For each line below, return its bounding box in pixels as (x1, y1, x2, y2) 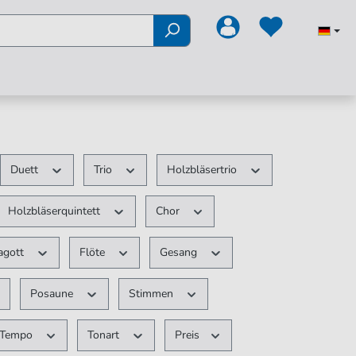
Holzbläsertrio (167, 162, 241, 177)
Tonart (87, 327, 123, 342)
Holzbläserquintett (8, 203, 104, 219)
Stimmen (128, 286, 176, 301)
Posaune (30, 286, 77, 301)
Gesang (160, 245, 201, 260)
